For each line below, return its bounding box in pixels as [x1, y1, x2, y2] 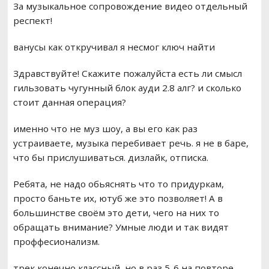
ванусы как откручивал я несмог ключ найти [13, 41, 215, 53]
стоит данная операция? [13, 96, 126, 109]
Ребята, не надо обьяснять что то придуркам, [13, 178, 224, 190]
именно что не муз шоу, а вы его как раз [13, 122, 198, 135]
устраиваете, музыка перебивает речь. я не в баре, [13, 137, 249, 150]
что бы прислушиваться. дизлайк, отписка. [13, 151, 211, 164]
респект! [13, 14, 52, 27]
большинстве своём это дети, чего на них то [13, 207, 219, 219]
